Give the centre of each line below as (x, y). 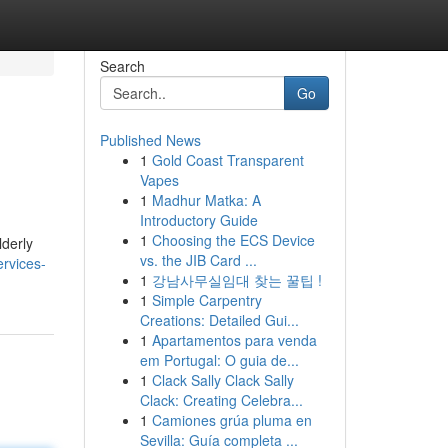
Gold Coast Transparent (227, 160)
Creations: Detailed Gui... (219, 320)
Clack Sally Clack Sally (222, 380)
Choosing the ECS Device (233, 240)
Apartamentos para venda (234, 340)
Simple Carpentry (206, 300)
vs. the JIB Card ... (198, 260)
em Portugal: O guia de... (219, 360)
